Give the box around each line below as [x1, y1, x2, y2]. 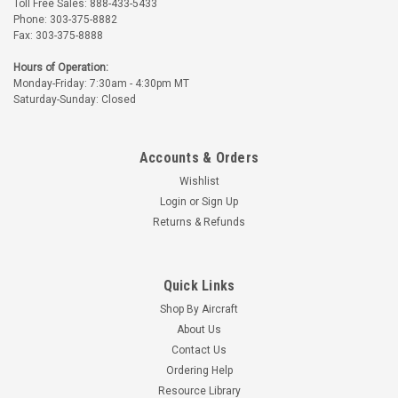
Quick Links [163, 276, 235, 294]
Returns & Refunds [153, 215, 245, 228]
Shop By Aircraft [160, 302, 238, 315]
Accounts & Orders [139, 148, 259, 166]
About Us [177, 322, 221, 336]
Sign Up [202, 195, 239, 208]
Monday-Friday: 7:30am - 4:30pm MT [13, 76, 189, 90]
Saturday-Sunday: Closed [13, 92, 136, 106]
